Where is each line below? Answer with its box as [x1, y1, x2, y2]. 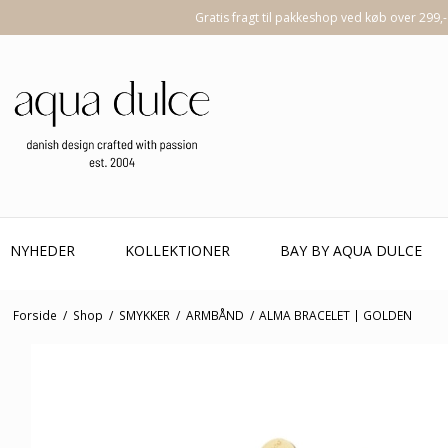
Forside [12, 306, 57, 323]
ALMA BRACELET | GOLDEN [259, 306, 413, 323]
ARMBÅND [185, 306, 244, 323]
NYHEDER [10, 241, 75, 260]
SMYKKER [118, 306, 170, 323]
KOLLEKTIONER [125, 241, 230, 260]
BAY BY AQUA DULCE [280, 241, 422, 260]
